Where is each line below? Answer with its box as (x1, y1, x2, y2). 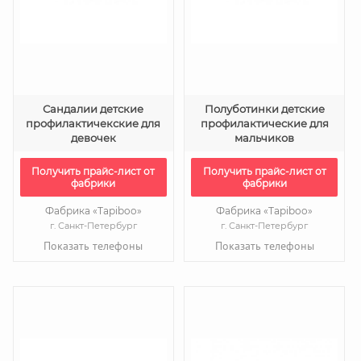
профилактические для (200, 117, 329, 130)
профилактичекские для (26, 117, 161, 130)
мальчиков (234, 131, 295, 144)
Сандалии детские (43, 102, 144, 115)
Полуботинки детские (204, 102, 325, 115)
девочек (70, 131, 116, 144)
